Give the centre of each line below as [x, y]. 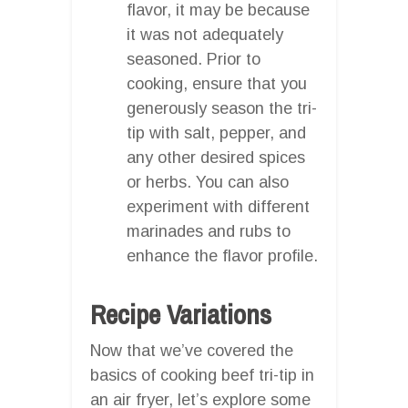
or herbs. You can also [208, 182]
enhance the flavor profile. [222, 255]
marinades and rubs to [209, 231]
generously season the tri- [222, 108]
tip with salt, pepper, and [216, 133]
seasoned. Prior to [194, 59]
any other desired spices [216, 157]
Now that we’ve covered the [192, 350]
